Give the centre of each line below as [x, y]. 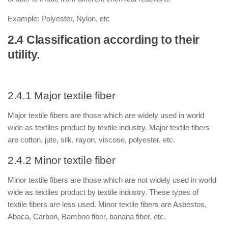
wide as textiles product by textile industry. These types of [104, 192]
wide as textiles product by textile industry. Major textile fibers [109, 127]
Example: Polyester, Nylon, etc [59, 19]
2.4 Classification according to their [104, 40]
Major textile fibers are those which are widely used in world [106, 115]
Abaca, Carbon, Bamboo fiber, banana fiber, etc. [87, 217]
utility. [24, 55]
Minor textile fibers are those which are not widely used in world [112, 180]
